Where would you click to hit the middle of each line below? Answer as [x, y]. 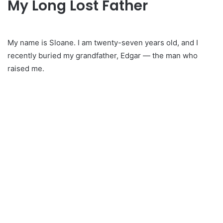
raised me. [26, 68]
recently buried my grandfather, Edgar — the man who [103, 55]
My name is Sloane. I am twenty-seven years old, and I [103, 42]
